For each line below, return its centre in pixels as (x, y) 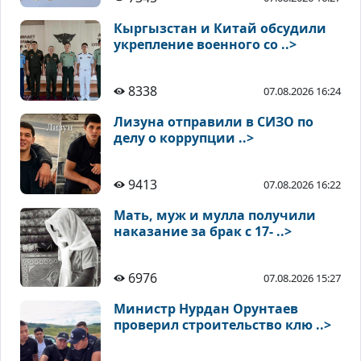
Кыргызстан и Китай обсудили (220, 29)
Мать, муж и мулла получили (215, 216)
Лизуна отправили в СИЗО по (214, 122)
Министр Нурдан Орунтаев (206, 309)
